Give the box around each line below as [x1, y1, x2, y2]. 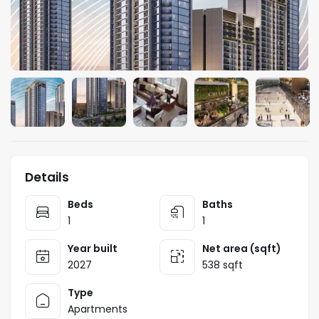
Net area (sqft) [202, 241, 281, 256]
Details [25, 169, 69, 187]
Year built [68, 241, 117, 256]
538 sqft [202, 258, 243, 273]
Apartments [68, 302, 127, 317]
